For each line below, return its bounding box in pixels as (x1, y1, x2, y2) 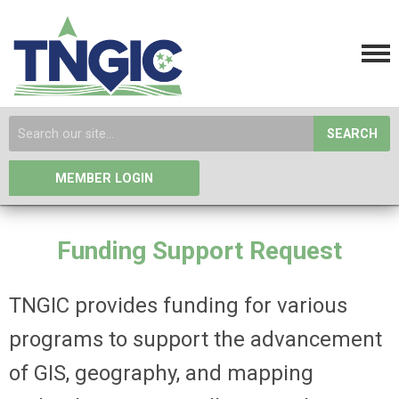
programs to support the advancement (9, 327, 382, 352)
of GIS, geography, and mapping (9, 361, 313, 386)
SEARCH (326, 126, 378, 142)
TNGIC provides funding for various (9, 293, 347, 318)
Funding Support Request (57, 236, 342, 265)
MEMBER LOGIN (55, 171, 153, 186)
